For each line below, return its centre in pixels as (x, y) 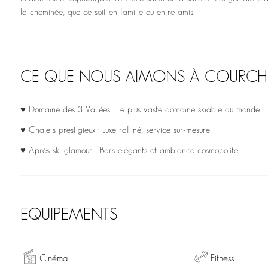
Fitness (222, 259)
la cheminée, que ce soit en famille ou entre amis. (107, 13)
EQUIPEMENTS (68, 215)
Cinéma (53, 259)
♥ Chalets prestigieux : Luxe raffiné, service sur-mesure (115, 131)
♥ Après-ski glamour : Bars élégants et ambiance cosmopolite (129, 151)
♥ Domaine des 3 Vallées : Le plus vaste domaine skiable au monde (140, 110)
